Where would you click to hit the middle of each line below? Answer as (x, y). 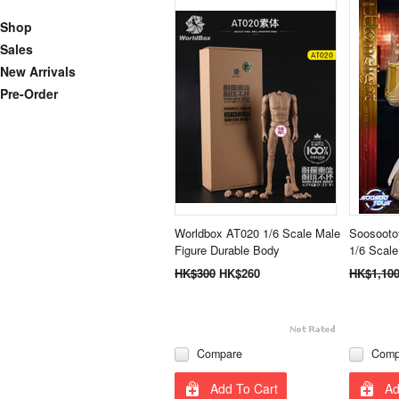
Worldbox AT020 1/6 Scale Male (257, 233)
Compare (220, 354)
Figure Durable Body (227, 250)
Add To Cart (244, 388)
